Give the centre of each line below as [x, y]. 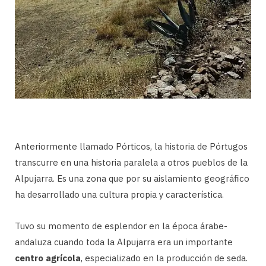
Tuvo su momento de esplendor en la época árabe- [121, 226]
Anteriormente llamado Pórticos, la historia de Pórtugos [131, 146]
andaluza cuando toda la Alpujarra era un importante [124, 242]
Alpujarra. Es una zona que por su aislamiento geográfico [132, 178]
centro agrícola [48, 258]
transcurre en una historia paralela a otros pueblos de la [131, 162]
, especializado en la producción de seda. [164, 258]
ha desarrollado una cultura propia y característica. [119, 194]
